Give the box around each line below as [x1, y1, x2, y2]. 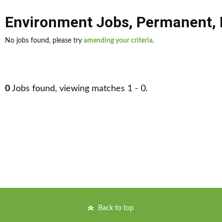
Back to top [98, 205, 134, 212]
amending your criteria [84, 37, 153, 44]
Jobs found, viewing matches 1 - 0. [10, 84, 148, 93]
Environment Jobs [5, 13, 129, 31]
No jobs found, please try [5, 37, 84, 44]
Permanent [136, 13, 212, 31]
